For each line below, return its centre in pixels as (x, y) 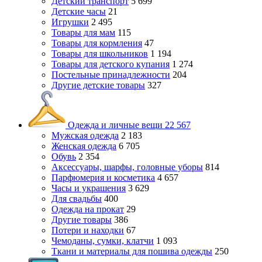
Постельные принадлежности (111, 75)
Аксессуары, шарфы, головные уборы (127, 167)
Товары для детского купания (111, 64)
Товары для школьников (100, 54)
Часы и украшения (89, 188)
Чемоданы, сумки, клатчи (103, 241)
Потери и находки (88, 230)
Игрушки (70, 22)
